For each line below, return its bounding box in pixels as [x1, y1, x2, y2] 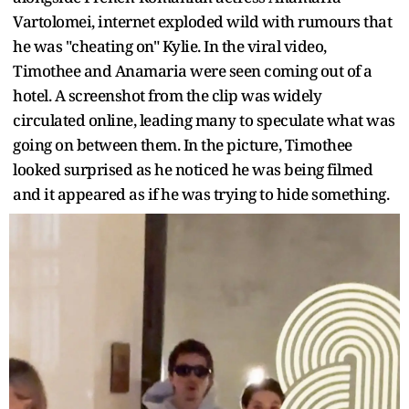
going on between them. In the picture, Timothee [13, 133, 352, 155]
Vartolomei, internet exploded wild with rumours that [13, 10, 392, 32]
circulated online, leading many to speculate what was [13, 109, 395, 131]
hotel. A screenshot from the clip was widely [13, 84, 321, 106]
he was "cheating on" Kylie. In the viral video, [13, 35, 327, 57]
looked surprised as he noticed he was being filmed [13, 158, 372, 180]
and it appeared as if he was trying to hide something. [13, 183, 393, 204]
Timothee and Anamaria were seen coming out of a [13, 59, 372, 81]
